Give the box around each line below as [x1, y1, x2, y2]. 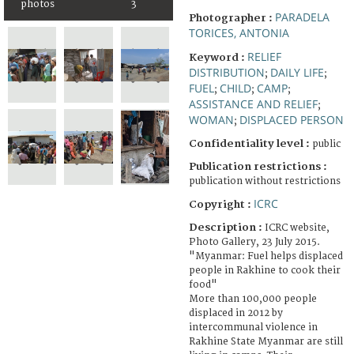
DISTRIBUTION [189, 64, 265, 80]
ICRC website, [265, 221, 330, 234]
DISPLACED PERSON [239, 111, 344, 127]
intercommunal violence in [189, 321, 318, 333]
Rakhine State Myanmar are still [189, 335, 343, 348]
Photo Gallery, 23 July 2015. [189, 235, 320, 248]
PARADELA [275, 9, 330, 24]
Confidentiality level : [189, 137, 310, 150]
